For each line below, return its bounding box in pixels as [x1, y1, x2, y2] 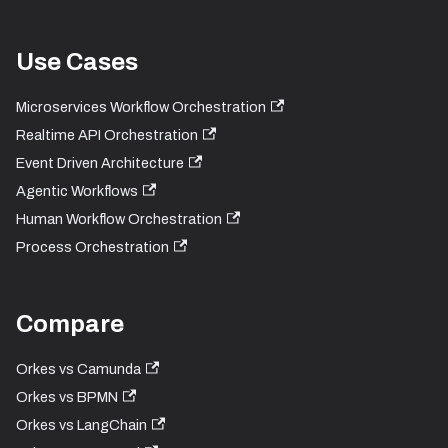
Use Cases [16, 49, 138, 76]
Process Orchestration [16, 239, 169, 256]
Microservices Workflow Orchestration [16, 99, 266, 116]
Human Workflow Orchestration [16, 211, 222, 228]
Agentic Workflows [16, 183, 138, 200]
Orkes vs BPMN [16, 389, 118, 406]
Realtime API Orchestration [16, 127, 198, 144]
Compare [16, 311, 124, 338]
